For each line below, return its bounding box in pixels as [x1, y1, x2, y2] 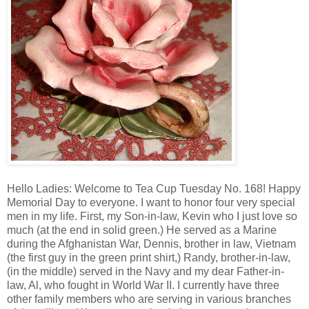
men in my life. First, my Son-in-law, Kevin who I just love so [7, 210, 297, 222]
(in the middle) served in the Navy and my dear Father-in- [7, 265, 284, 277]
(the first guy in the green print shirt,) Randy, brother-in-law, [7, 251, 290, 263]
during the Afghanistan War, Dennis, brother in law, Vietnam [7, 237, 296, 250]
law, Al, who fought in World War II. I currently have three [7, 279, 279, 291]
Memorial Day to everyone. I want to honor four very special [7, 196, 295, 208]
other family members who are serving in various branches [7, 292, 291, 305]
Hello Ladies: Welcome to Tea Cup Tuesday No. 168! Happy [7, 182, 301, 195]
